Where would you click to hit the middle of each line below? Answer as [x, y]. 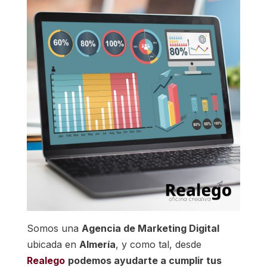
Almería [97, 244]
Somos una [54, 228]
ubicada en [53, 244]
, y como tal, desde [158, 244]
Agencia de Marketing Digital [150, 228]
